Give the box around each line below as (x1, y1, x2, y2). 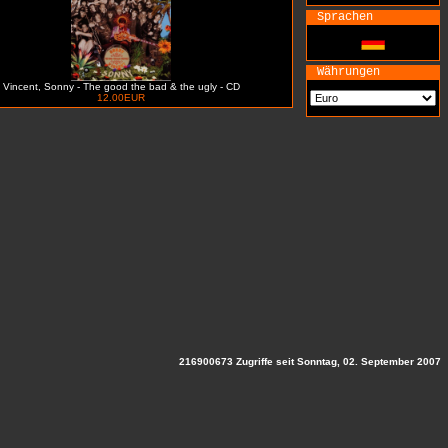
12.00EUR (97, 92, 145, 103)
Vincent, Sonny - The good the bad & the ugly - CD (2, 81, 240, 92)
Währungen (317, 65, 380, 79)
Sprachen (317, 10, 373, 24)
